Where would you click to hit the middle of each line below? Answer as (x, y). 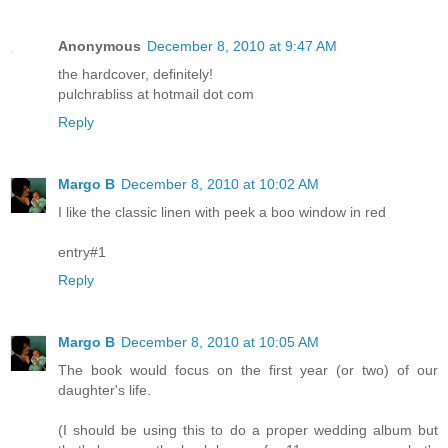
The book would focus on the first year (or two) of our (248, 369)
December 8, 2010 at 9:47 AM (242, 45)
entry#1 (82, 251)
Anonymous (99, 45)
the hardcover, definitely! (135, 73)
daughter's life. (104, 389)
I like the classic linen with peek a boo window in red (222, 211)
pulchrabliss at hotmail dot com (156, 93)
